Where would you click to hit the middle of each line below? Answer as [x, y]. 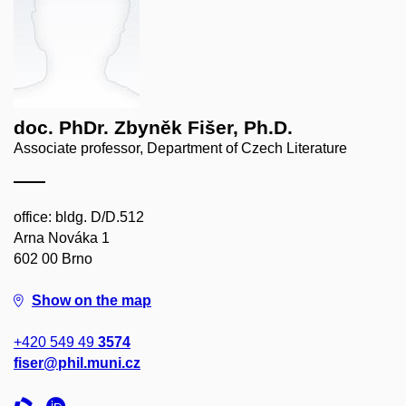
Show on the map [92, 300]
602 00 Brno [53, 259]
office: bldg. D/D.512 [79, 217]
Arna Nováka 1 [62, 238]
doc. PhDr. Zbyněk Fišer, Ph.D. [153, 127]
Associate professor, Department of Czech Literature [180, 148]
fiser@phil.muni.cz [77, 363]
